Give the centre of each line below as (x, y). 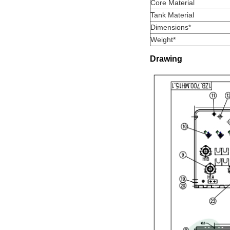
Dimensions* (171, 27)
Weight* (163, 39)
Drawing (166, 59)
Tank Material (172, 15)
